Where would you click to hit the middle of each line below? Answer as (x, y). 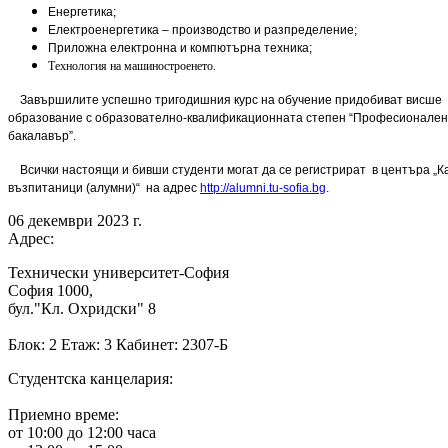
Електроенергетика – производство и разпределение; (202, 29)
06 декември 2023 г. (75, 220)
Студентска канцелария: (90, 378)
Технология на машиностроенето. (132, 65)
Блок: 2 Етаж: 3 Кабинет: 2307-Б (120, 344)
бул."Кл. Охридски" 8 (82, 308)
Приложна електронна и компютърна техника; (180, 47)
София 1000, (50, 290)
